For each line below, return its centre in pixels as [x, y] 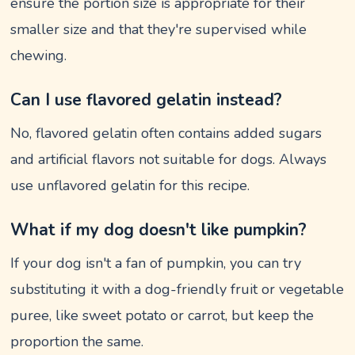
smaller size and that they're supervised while [159, 29]
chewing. [39, 55]
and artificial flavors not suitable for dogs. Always [169, 159]
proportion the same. [77, 342]
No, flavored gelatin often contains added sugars [166, 133]
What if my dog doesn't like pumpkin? [159, 230]
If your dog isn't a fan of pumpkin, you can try [156, 263]
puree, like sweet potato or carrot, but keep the [162, 315]
